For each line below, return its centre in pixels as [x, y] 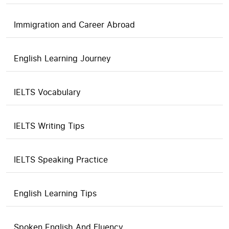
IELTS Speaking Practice [61, 159]
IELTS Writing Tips [49, 126]
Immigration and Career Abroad [74, 25]
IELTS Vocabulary [47, 92]
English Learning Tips [55, 193]
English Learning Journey [62, 58]
